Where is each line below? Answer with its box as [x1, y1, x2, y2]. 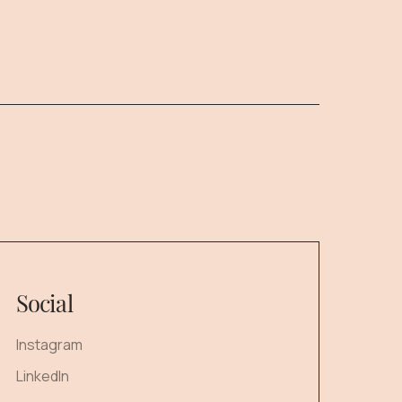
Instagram [15, 335, 83, 354]
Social [15, 287, 73, 318]
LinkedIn [15, 366, 69, 386]
